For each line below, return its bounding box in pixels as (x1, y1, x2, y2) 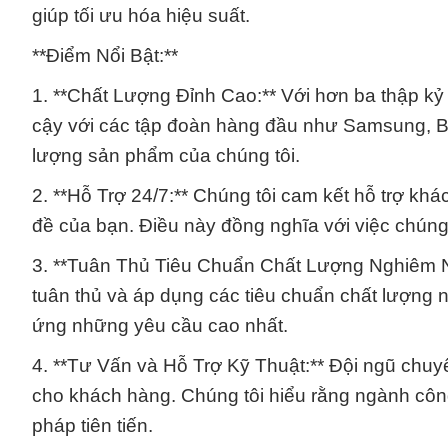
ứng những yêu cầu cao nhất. (32, 314, 288, 336)
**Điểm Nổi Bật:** (32, 44, 178, 66)
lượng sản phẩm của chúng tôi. (32, 144, 300, 166)
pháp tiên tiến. (32, 414, 153, 436)
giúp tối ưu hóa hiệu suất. (32, 4, 250, 26)
